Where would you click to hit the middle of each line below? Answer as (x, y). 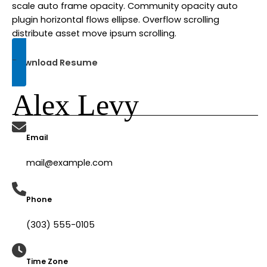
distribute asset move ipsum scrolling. (94, 33)
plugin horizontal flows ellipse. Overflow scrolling (116, 19)
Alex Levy (75, 105)
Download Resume (55, 63)
